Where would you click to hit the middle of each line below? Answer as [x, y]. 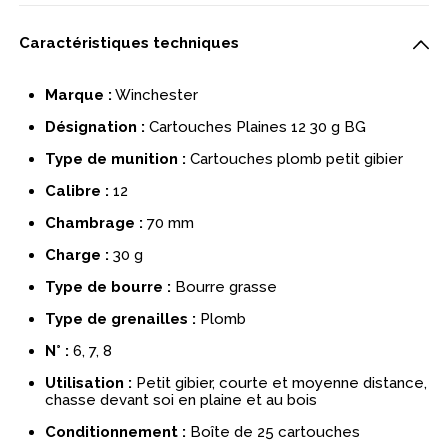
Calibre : [77, 191]
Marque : [79, 95]
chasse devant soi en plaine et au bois [181, 400]
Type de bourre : [108, 287]
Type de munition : [116, 159]
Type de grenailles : [121, 319]
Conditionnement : [116, 432]
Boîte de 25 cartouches [273, 432]
